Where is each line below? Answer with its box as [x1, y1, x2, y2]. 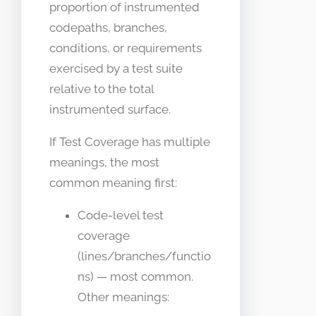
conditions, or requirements [49, 41, 202, 56]
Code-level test [78, 208, 164, 223]
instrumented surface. [49, 102, 171, 117]
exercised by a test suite [49, 61, 183, 76]
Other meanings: [78, 290, 169, 305]
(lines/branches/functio [78, 249, 211, 264]
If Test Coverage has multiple [49, 135, 210, 150]
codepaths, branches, [49, 20, 167, 35]
